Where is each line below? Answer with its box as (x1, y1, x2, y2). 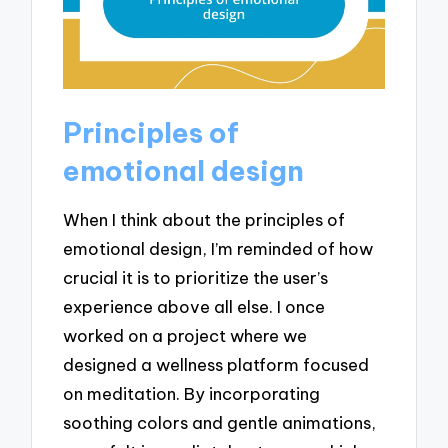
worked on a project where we (63, 325, 308, 347)
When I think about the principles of (63, 209, 346, 231)
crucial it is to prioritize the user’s (63, 267, 329, 289)
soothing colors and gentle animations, (63, 412, 377, 434)
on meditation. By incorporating (63, 383, 321, 405)
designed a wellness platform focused (63, 354, 370, 376)
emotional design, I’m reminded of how (63, 238, 374, 260)
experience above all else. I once (63, 296, 326, 318)
